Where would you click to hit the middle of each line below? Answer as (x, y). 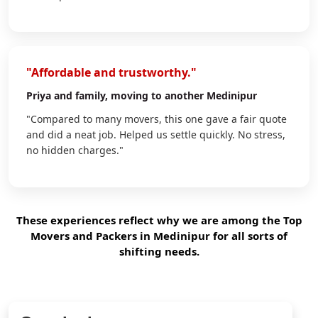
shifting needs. (159, 251)
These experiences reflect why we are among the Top (159, 220)
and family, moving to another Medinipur (154, 95)
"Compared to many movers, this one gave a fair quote (157, 119)
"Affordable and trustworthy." (111, 72)
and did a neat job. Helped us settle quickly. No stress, (156, 134)
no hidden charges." (75, 150)
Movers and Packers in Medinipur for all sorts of (159, 235)
